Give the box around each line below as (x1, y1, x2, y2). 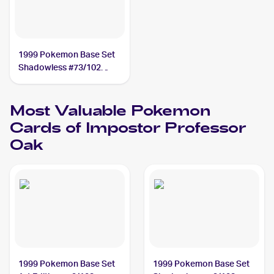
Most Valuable (10, 100, 131, 124)
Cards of (10, 117, 86, 141)
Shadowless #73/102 (18, 62, 102, 72)
